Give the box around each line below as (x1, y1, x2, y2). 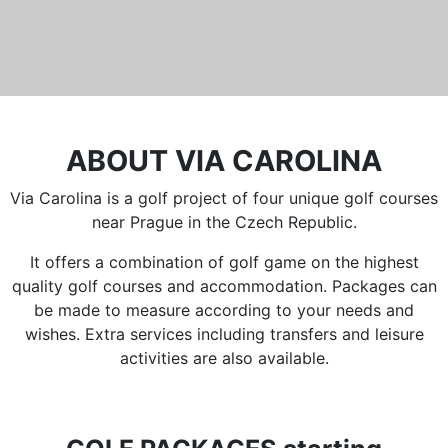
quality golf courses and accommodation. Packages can (11, 276, 437, 297)
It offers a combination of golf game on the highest (29, 252, 419, 273)
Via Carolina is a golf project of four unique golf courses (10, 188, 438, 209)
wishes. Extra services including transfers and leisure (24, 324, 424, 345)
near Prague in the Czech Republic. (91, 212, 357, 233)
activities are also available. (119, 348, 329, 369)
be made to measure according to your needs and (34, 300, 414, 321)
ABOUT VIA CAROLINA (66, 143, 382, 179)
